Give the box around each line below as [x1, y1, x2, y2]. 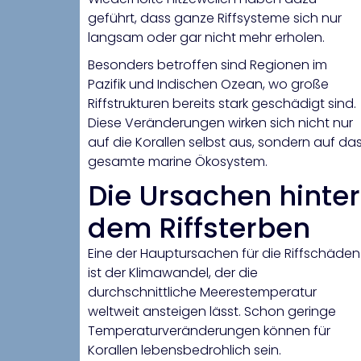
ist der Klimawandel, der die [88, 263, 258, 283]
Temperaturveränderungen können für [88, 322, 330, 341]
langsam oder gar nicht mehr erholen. [88, 28, 325, 48]
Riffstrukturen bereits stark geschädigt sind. [88, 94, 356, 114]
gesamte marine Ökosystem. [88, 152, 268, 172]
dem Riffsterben [88, 209, 310, 248]
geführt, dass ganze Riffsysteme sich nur [88, 9, 342, 28]
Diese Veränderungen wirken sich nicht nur [88, 114, 353, 133]
